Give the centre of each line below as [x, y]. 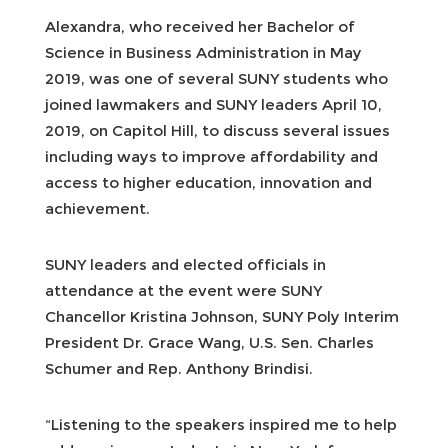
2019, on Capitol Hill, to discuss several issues [217, 130]
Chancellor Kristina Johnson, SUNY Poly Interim [222, 316]
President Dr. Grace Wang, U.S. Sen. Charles [209, 342]
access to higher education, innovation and [208, 182]
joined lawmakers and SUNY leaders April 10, [213, 104]
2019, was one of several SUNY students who [216, 78]
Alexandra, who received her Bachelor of [200, 26]
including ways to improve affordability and [211, 156]
